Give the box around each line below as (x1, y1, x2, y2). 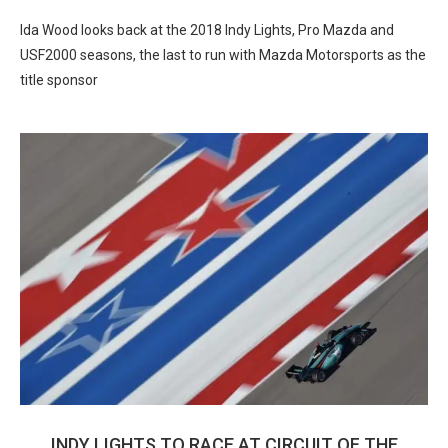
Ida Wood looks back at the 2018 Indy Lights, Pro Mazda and (20, 22, 394, 38)
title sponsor (20, 72, 98, 88)
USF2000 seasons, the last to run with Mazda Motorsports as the (20, 47, 426, 63)
